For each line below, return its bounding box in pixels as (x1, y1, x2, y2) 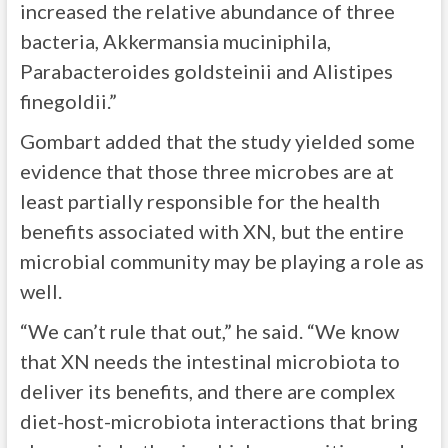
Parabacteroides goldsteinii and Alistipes (19, 59, 393, 83)
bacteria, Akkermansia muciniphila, (19, 29, 331, 53)
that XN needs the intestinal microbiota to (19, 349, 400, 373)
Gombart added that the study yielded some (19, 129, 415, 153)
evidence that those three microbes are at (19, 159, 394, 183)
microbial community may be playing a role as (19, 249, 424, 273)
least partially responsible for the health (19, 189, 380, 213)
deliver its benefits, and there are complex (19, 379, 395, 403)
